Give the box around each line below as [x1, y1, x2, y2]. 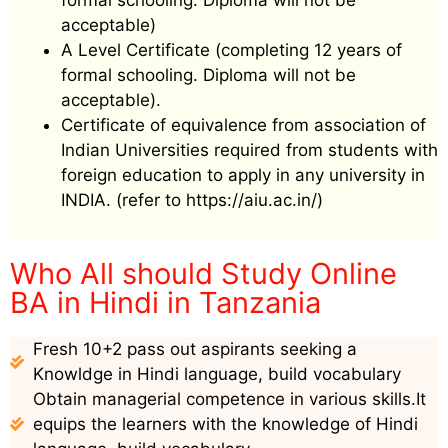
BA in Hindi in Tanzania [10, 284, 321, 320]
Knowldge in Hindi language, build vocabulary [32, 363, 401, 384]
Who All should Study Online [10, 255, 397, 291]
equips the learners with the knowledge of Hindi [32, 413, 418, 434]
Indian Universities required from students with [61, 140, 438, 161]
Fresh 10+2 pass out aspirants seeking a [32, 338, 357, 359]
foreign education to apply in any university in [61, 165, 425, 186]
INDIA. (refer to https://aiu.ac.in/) [61, 190, 323, 211]
